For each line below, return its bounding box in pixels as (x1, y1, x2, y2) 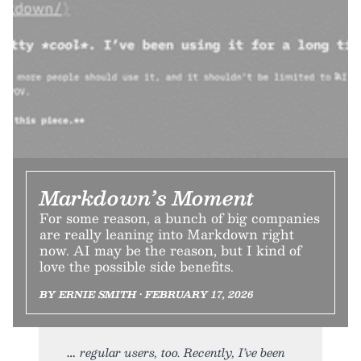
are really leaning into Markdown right (39, 222, 294, 245)
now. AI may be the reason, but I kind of (39, 239, 301, 261)
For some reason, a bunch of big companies (39, 206, 320, 229)
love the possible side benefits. (39, 255, 234, 277)
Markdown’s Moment (39, 180, 255, 214)
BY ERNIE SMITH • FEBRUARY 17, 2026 (39, 285, 253, 302)
